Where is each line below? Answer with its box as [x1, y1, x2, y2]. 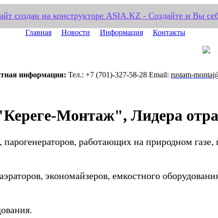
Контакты [152, 28, 185, 37]
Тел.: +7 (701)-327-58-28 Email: [66, 71, 171, 79]
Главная [25, 28, 52, 37]
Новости [61, 28, 90, 37]
